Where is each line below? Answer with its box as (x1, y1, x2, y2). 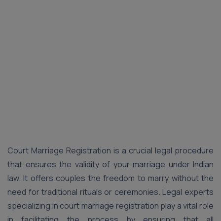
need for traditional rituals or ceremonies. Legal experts (7, 186, 214, 197)
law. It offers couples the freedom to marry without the (7, 173, 214, 184)
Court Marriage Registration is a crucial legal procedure (7, 145, 214, 156)
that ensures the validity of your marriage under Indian (7, 159, 214, 170)
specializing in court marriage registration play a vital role (7, 200, 214, 211)
